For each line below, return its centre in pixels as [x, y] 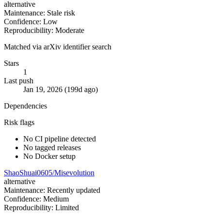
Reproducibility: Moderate [44, 31]
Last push [19, 81]
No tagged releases [52, 148]
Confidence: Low [31, 22]
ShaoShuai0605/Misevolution [49, 173]
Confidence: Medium [36, 199]
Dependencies [25, 106]
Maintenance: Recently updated [52, 190]
